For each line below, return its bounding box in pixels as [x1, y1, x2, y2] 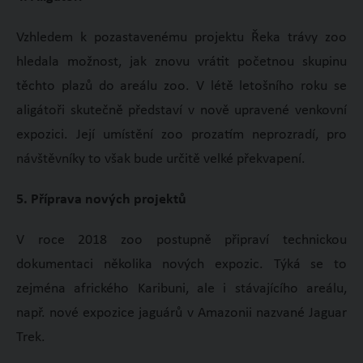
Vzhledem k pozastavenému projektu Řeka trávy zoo [15, 29, 348, 45]
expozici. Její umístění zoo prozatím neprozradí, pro [15, 126, 348, 143]
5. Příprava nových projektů [15, 191, 186, 207]
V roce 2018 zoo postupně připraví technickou [15, 232, 348, 248]
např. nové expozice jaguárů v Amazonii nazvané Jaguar [15, 305, 348, 321]
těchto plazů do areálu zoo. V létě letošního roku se [15, 78, 348, 94]
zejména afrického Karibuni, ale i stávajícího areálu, [15, 280, 348, 297]
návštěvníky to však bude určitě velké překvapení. [15, 151, 305, 167]
